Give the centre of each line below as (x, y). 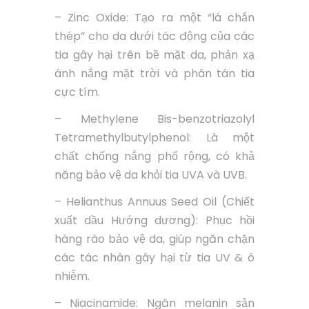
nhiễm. (72, 276)
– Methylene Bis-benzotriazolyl (154, 119)
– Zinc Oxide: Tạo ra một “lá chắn (154, 17)
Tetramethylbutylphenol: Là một (154, 137)
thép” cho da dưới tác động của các (154, 36)
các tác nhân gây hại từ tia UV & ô (154, 257)
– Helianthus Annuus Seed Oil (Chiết (154, 201)
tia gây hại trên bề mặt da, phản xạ (154, 54)
